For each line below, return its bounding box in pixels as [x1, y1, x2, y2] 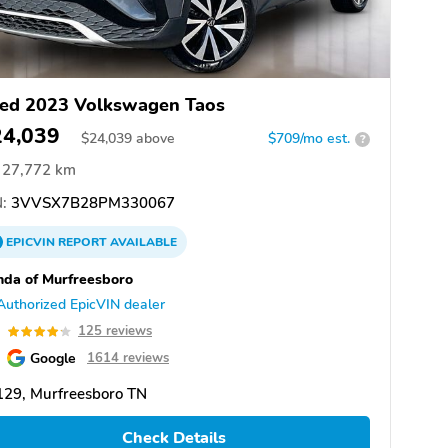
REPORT [58, 234, 107, 251]
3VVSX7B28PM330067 [7, 193, 175, 214]
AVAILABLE [107, 234, 177, 251]
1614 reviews [87, 349, 169, 368]
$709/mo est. [268, 129, 350, 149]
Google [30, 348, 76, 369]
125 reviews [78, 322, 152, 341]
